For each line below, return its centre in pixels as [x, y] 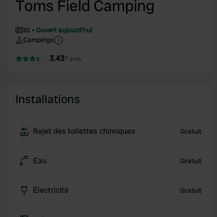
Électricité [51, 190]
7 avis [73, 59]
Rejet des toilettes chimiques [84, 131]
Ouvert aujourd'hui [64, 30]
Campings [39, 40]
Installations [48, 99]
